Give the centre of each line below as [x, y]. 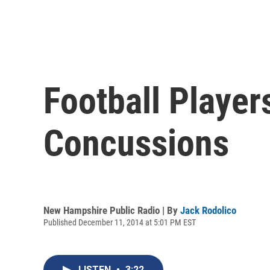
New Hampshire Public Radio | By [112, 210]
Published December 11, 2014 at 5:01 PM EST [120, 222]
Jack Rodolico [208, 210]
